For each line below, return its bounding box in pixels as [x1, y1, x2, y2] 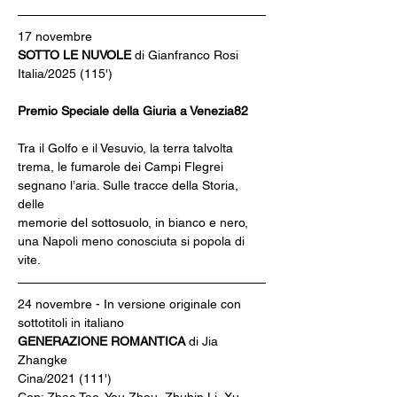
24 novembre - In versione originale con [18, 297, 245, 311]
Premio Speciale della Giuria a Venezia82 [18, 104, 248, 118]
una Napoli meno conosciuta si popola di [18, 234, 248, 248]
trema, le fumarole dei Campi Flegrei [18, 160, 227, 174]
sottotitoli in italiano [18, 315, 124, 330]
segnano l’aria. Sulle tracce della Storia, [18, 178, 242, 192]
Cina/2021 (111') [18, 371, 112, 385]
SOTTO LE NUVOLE [18, 48, 135, 62]
